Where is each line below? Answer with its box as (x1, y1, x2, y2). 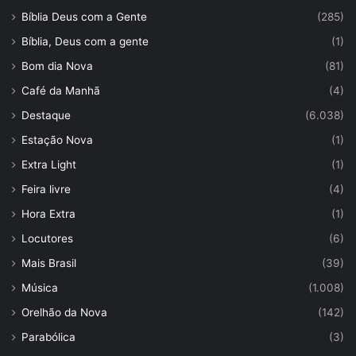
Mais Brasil (21, 256, 76, 269)
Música (21, 281, 58, 294)
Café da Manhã (21, 83, 100, 97)
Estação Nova (21, 133, 93, 146)
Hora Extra (21, 207, 75, 220)
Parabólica (21, 330, 75, 343)
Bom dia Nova (21, 59, 93, 72)
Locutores (21, 231, 73, 245)
